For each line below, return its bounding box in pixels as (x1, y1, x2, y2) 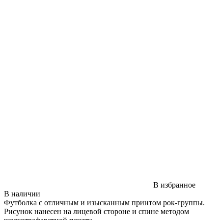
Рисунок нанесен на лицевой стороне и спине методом (4, 207, 189, 216)
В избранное (153, 180, 195, 189)
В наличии (4, 189, 40, 198)
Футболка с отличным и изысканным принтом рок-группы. (4, 198, 205, 207)
